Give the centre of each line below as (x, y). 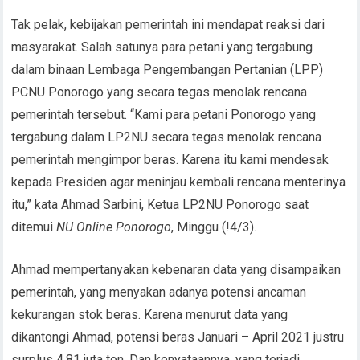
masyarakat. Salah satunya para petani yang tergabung (162, 47)
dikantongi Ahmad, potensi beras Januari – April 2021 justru (178, 337)
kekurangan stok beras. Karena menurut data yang (150, 314)
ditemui (34, 227)
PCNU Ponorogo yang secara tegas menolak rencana (160, 92)
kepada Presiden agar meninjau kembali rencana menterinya (179, 182)
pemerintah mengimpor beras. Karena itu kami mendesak (170, 159)
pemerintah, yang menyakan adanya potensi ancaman (159, 292)
